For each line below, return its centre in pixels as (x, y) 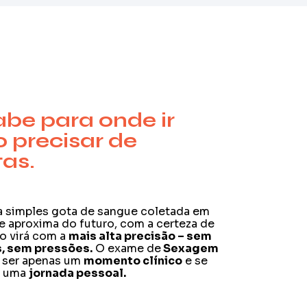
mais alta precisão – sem (140, 236)
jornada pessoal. (78, 273)
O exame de (127, 248)
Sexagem (190, 248)
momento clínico (133, 261)
